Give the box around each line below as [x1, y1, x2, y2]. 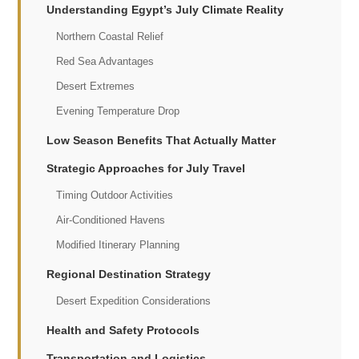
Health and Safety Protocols [46, 324, 200, 337]
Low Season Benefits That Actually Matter [46, 134, 276, 147]
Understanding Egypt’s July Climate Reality [46, 3, 284, 16]
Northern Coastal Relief [56, 30, 164, 42]
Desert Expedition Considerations [56, 295, 212, 307]
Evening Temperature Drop [56, 105, 180, 117]
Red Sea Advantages [56, 55, 155, 67]
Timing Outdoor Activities [56, 189, 174, 201]
